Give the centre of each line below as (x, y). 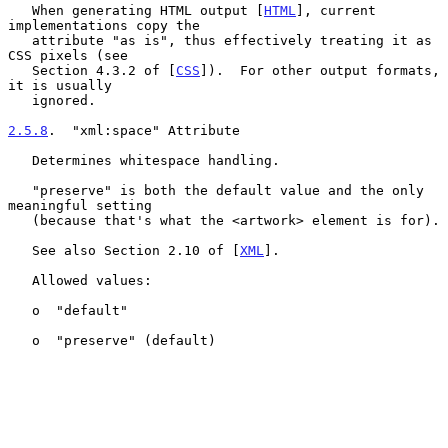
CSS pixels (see (68, 55)
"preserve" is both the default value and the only (20, 190)
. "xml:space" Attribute (144, 130)
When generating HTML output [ (148, 10)
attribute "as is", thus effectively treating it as (20, 40)
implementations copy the (104, 25)
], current (336, 10)
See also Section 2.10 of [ (136, 250)
